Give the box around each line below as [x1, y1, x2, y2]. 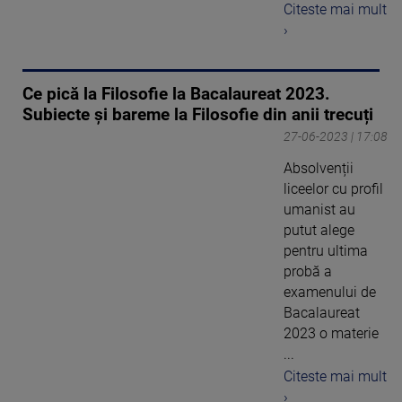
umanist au [284, 201, 355, 219]
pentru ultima [284, 242, 368, 260]
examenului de [284, 284, 376, 301]
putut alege [284, 222, 354, 240]
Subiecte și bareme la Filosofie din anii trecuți [22, 105, 373, 126]
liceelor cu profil [284, 180, 383, 198]
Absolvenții [284, 160, 354, 178]
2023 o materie [284, 325, 379, 343]
